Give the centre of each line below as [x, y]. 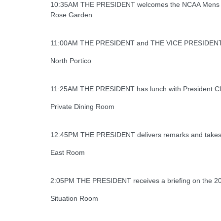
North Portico [71, 61]
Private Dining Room [82, 107]
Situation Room [74, 199]
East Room [68, 153]
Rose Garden [71, 15]
